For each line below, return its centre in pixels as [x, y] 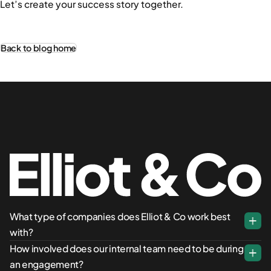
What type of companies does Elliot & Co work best [120, 216]
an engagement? [47, 264]
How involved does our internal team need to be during [127, 248]
